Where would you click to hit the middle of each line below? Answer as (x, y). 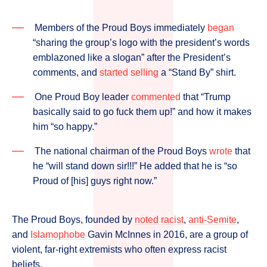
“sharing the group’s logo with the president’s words (141, 43)
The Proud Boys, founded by (73, 220)
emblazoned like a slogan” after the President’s (132, 58)
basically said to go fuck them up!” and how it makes (142, 112)
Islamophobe (58, 235)
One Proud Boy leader (83, 97)
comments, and (66, 72)
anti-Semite (212, 220)
